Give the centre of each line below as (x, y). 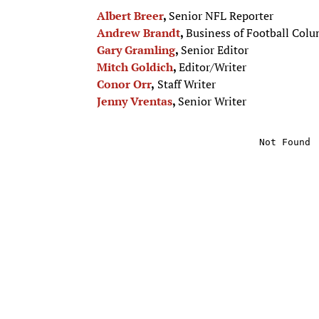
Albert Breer (130, 15)
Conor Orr (124, 84)
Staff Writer (185, 84)
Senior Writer (212, 101)
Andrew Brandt (138, 32)
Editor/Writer (213, 67)
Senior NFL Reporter (221, 15)
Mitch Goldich (135, 67)
